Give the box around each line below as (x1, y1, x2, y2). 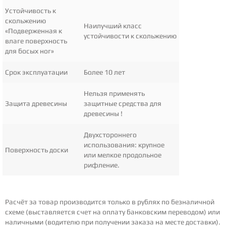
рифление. (84, 160, 120, 169)
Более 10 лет (84, 68, 125, 76)
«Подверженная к (5, 26, 62, 35)
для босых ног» (5, 46, 54, 55)
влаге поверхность (5, 36, 67, 45)
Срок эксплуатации (5, 68, 68, 76)
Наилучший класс (84, 21, 142, 30)
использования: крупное (84, 140, 164, 149)
